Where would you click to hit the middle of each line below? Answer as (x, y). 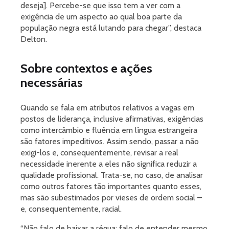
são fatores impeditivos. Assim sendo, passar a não (110, 142)
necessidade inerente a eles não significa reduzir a (109, 164)
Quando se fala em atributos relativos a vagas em (107, 108)
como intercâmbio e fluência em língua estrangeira (109, 130)
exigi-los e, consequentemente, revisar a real (99, 153)
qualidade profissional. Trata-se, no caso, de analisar (112, 175)
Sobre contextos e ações (86, 68)
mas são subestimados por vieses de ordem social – (111, 198)
